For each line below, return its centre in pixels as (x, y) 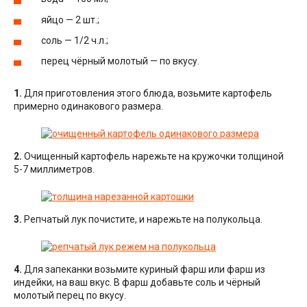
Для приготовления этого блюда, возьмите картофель (147, 94)
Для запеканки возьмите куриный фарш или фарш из (144, 270)
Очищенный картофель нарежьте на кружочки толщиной (153, 157)
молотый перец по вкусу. (70, 296)
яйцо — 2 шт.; (70, 20)
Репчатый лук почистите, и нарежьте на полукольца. (142, 220)
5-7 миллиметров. (54, 170)
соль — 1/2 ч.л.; (75, 40)
